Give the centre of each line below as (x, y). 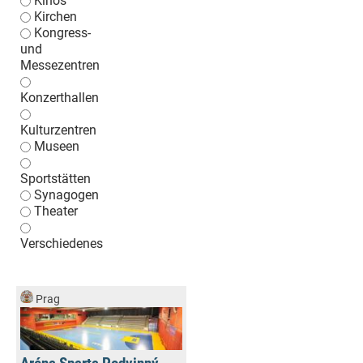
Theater (56, 211)
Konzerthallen (60, 97)
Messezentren (60, 65)
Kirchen (56, 16)
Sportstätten (56, 178)
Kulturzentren (58, 130)
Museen (57, 146)
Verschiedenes (62, 243)
